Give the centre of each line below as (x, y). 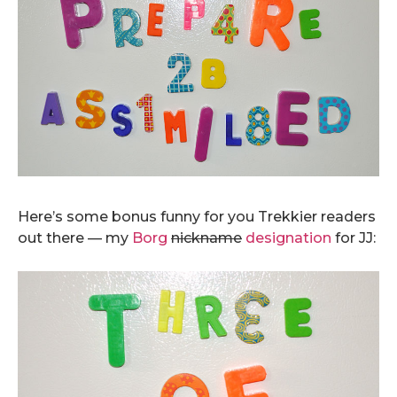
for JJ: (354, 237)
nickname (206, 237)
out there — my (75, 237)
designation (288, 237)
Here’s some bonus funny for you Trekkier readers (197, 216)
